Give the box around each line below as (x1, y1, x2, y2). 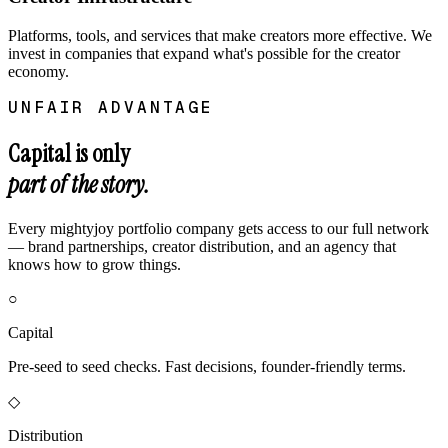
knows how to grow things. (8, 255, 181, 273)
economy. (8, 63, 69, 81)
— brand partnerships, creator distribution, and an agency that (8, 237, 396, 255)
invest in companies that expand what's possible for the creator (8, 45, 400, 63)
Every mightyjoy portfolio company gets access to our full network (8, 219, 429, 237)
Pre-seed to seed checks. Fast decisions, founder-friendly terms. (8, 357, 406, 375)
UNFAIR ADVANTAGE (8, 97, 215, 119)
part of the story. (8, 169, 149, 201)
